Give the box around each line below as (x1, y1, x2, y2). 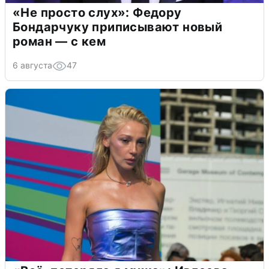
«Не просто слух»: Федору (13, 5, 182, 20)
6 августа (13, 59, 52, 70)
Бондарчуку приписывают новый (13, 19, 223, 34)
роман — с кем (13, 34, 106, 49)
